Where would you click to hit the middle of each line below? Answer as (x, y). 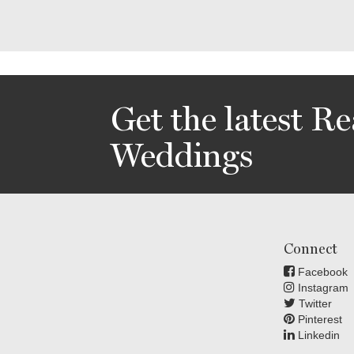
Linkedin (317, 335)
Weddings (181, 156)
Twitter (313, 304)
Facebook (321, 272)
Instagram (321, 288)
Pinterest (318, 320)
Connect (310, 249)
